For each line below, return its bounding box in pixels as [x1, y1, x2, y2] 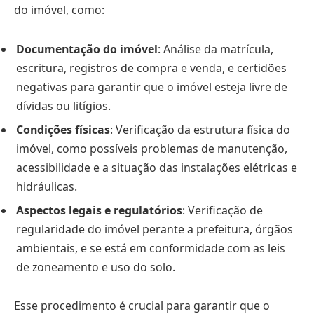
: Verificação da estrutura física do [110, 121, 290, 137]
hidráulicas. [16, 178, 77, 194]
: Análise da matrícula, [158, 41, 273, 57]
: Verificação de [182, 202, 263, 218]
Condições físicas [16, 121, 110, 137]
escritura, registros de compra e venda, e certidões [16, 60, 287, 76]
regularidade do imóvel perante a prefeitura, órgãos [16, 221, 293, 237]
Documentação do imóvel [16, 41, 158, 57]
